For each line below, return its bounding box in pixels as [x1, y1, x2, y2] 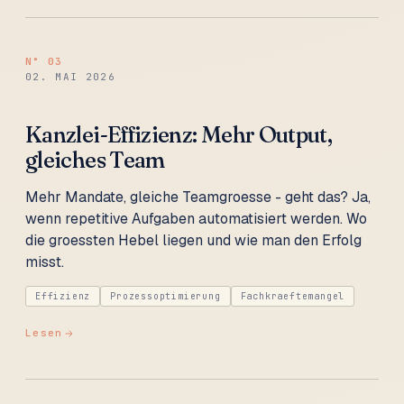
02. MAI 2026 [25, 69, 115, 83]
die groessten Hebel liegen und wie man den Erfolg [25, 231, 362, 251]
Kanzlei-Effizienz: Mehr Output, [25, 120, 333, 150]
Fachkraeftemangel [240, 290, 345, 303]
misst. [25, 252, 64, 272]
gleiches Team [25, 145, 165, 175]
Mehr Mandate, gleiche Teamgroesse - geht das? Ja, [25, 188, 371, 207]
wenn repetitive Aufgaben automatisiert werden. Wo [25, 209, 367, 229]
